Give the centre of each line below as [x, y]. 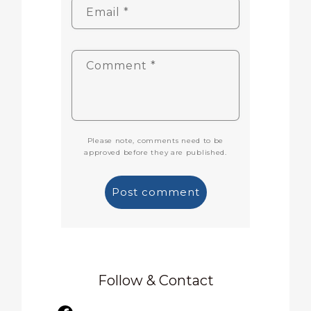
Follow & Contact [155, 281]
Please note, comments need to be [155, 141]
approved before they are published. [155, 153]
